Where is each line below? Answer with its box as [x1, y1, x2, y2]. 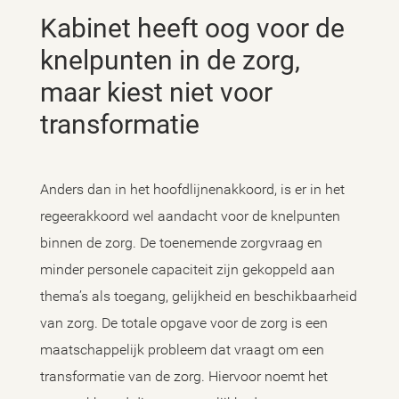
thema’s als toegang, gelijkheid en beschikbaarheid [40, 288, 357, 305]
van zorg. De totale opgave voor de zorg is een [40, 314, 328, 331]
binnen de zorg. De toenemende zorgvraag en [40, 234, 322, 251]
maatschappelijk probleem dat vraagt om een [40, 341, 324, 358]
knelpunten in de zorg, [40, 45, 300, 76]
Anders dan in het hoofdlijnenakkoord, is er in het [40, 181, 345, 198]
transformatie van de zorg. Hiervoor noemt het [40, 368, 328, 385]
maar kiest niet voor [40, 77, 273, 108]
